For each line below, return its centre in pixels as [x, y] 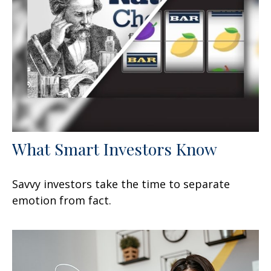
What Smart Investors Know [115, 149]
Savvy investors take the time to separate [121, 184]
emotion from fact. [62, 201]
